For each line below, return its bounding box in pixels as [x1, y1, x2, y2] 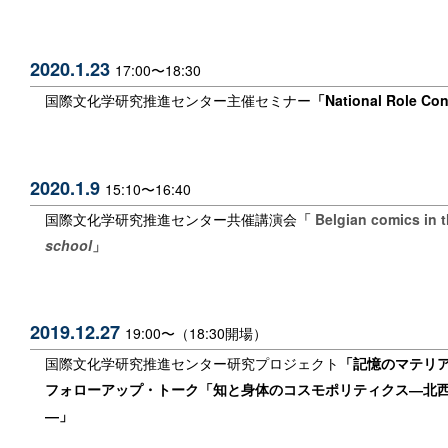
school [45, 234, 92, 255]
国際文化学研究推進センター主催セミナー [45, 90, 311, 111]
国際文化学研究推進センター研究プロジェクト [45, 352, 339, 373]
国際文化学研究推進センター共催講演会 [45, 208, 297, 229]
